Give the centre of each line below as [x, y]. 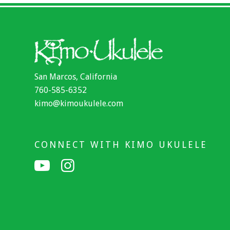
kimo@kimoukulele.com [79, 103]
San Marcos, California [76, 76]
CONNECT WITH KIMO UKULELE [121, 145]
